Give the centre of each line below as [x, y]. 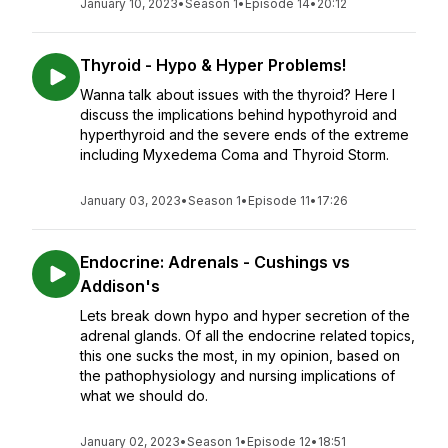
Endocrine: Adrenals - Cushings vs [215, 262]
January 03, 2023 [130, 200]
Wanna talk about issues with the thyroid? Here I [237, 94]
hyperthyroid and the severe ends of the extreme [244, 134]
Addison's [120, 286]
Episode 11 [279, 200]
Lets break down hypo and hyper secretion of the [245, 315]
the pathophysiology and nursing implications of [237, 375]
